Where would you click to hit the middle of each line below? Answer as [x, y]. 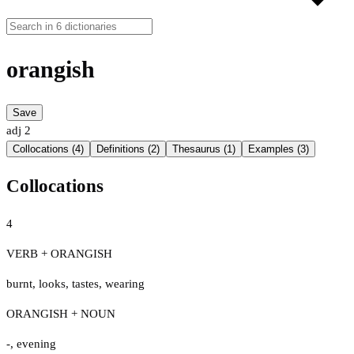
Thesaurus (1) [204, 149]
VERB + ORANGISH [59, 253]
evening [36, 343]
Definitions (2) [128, 149]
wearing [125, 283]
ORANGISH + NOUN [61, 313]
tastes [85, 283]
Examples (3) [279, 149]
